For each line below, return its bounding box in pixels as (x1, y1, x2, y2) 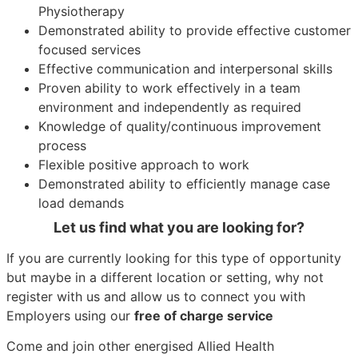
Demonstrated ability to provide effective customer (38, 22, 351, 38)
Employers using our (6, 307, 134, 324)
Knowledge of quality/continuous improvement (38, 117, 321, 134)
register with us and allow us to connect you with (6, 288, 305, 304)
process (38, 137, 86, 153)
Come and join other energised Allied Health (6, 338, 274, 355)
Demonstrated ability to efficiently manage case (38, 175, 330, 192)
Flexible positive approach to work (38, 156, 249, 173)
